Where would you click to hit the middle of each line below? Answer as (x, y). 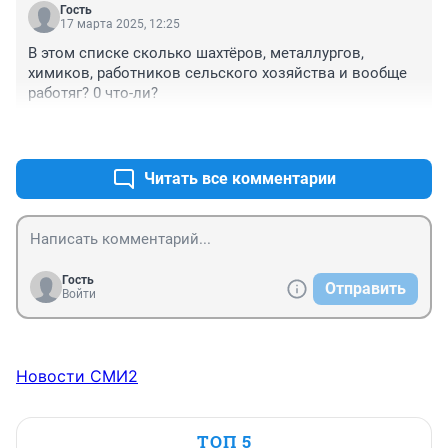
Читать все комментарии (240, 179)
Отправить (365, 289)
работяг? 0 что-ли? (93, 93)
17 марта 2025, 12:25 (120, 24)
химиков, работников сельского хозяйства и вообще (217, 73)
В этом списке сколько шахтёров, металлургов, (196, 53)
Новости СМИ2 (77, 376)
